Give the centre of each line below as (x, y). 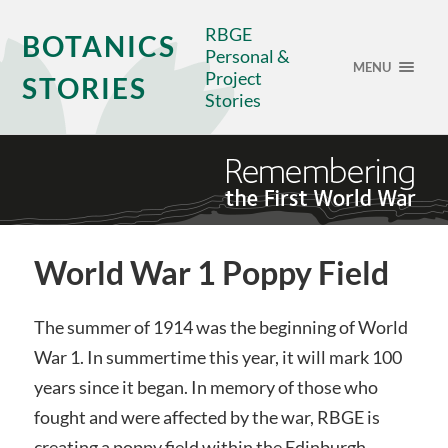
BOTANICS (99, 46)
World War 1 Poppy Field (211, 273)
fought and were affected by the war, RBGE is (206, 417)
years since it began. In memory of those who (205, 387)
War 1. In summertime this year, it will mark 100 (217, 357)
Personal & (248, 56)
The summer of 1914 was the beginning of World (220, 327)
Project (234, 78)
